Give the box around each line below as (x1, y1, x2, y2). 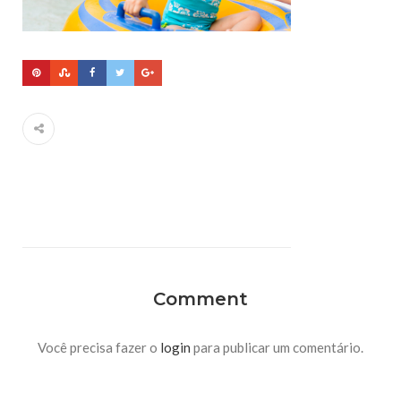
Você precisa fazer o (38, 339, 160, 356)
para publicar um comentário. (191, 339, 363, 356)
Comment (153, 288, 248, 311)
